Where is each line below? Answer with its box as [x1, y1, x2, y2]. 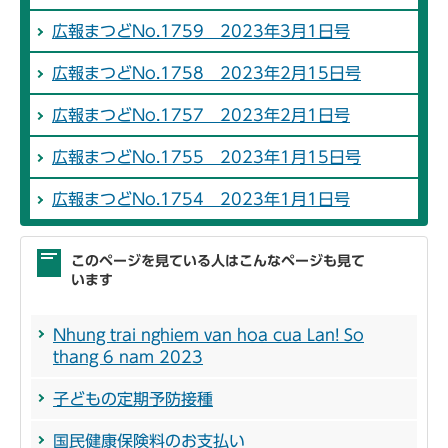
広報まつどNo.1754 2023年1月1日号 [52, 191, 350, 208]
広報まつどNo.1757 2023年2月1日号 [52, 107, 350, 124]
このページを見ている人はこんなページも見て [71, 254, 365, 269]
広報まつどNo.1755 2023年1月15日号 [52, 149, 361, 166]
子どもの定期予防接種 [53, 391, 213, 408]
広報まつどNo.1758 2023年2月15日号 [52, 65, 361, 82]
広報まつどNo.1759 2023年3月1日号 [52, 23, 350, 40]
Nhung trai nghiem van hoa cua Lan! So [53, 327, 364, 344]
